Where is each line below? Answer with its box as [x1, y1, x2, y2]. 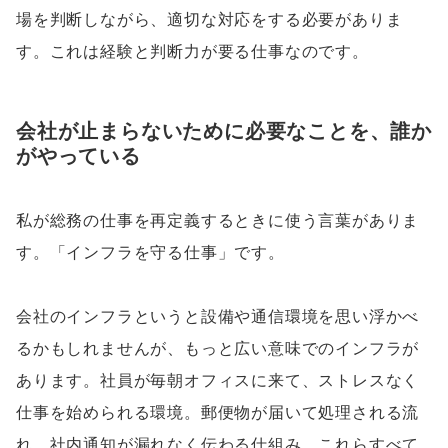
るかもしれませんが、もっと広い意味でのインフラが [16, 340, 420, 358]
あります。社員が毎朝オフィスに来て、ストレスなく [16, 372, 420, 390]
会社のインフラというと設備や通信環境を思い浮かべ [16, 308, 420, 326]
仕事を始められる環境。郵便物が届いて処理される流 [16, 404, 420, 422]
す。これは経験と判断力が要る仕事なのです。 [16, 42, 369, 60]
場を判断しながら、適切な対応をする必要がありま [16, 10, 403, 28]
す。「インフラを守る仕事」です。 [16, 244, 285, 262]
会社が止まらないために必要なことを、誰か [16, 120, 432, 143]
